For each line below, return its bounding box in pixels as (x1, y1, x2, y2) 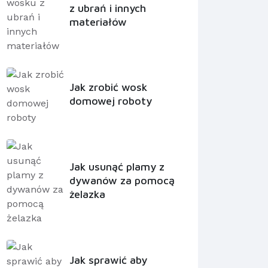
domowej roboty (69, 95, 152, 108)
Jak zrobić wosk (69, 81, 147, 94)
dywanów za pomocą (69, 173, 175, 187)
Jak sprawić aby (69, 253, 147, 266)
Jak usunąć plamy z (69, 160, 165, 173)
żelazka (69, 187, 105, 200)
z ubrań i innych (69, 1, 146, 14)
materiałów (69, 15, 127, 28)
